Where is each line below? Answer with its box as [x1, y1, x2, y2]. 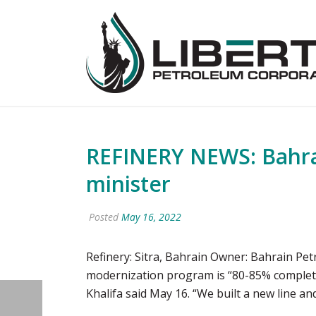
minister [86, 169, 171, 198]
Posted [86, 210, 121, 224]
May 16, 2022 [121, 210, 181, 224]
